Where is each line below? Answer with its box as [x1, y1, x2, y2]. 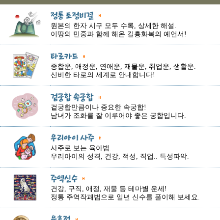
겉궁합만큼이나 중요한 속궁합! [51, 104, 146, 111]
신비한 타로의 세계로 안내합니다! [51, 71, 155, 79]
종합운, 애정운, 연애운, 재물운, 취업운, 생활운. [51, 63, 196, 71]
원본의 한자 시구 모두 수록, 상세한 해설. [51, 22, 176, 30]
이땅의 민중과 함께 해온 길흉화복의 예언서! [51, 30, 187, 38]
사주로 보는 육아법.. [51, 144, 113, 152]
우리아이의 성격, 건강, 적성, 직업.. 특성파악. [51, 153, 189, 161]
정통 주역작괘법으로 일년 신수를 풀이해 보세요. [51, 193, 200, 201]
